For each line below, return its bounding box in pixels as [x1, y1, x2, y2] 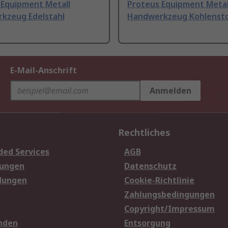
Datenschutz [124, 160, 177, 172]
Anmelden [150, 85, 191, 97]
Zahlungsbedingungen [124, 189, 215, 201]
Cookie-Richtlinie [124, 175, 194, 186]
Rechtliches [118, 126, 170, 139]
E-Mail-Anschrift [10, 65, 77, 76]
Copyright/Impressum [124, 203, 215, 215]
